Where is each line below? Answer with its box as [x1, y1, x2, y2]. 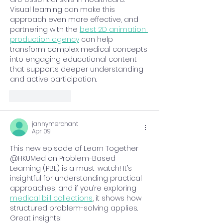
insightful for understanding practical [10, 173, 144, 183]
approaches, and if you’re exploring [10, 183, 138, 193]
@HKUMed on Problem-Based [10, 153, 117, 163]
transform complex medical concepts [10, 44, 149, 54]
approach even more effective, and [10, 14, 140, 24]
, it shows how [93, 193, 143, 203]
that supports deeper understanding [10, 64, 145, 74]
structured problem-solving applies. [10, 203, 140, 213]
